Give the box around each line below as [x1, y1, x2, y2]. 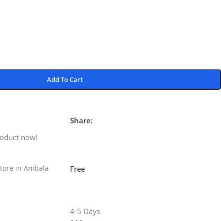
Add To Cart [47, 75, 83, 84]
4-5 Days [70, 206, 100, 216]
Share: [70, 115, 93, 125]
